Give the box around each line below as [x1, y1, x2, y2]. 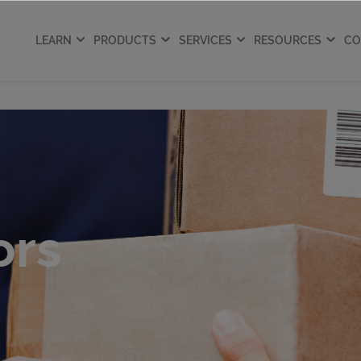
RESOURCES [254, 32, 322, 47]
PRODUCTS [93, 32, 157, 47]
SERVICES [178, 32, 232, 47]
